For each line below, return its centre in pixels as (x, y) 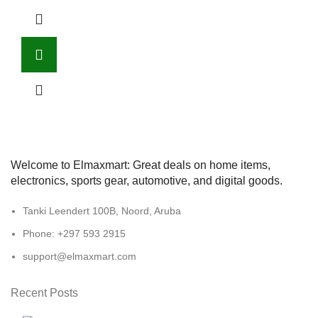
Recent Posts (44, 292)
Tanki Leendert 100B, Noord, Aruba (102, 210)
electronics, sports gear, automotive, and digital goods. (147, 180)
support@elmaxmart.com (79, 256)
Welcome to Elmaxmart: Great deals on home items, (141, 165)
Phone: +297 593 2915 (74, 233)
